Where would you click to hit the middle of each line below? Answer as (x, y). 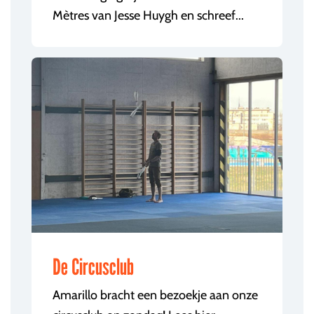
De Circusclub (93, 266)
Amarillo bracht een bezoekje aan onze (155, 295)
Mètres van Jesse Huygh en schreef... (148, 15)
